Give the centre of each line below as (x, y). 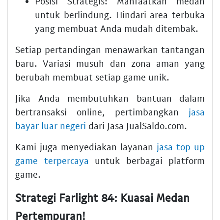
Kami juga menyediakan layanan (86, 147)
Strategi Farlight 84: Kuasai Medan (102, 197)
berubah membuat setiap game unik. (92, 77)
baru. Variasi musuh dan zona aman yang (110, 63)
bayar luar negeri (51, 125)
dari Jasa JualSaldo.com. (137, 125)
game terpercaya (52, 160)
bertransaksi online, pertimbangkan (102, 112)
